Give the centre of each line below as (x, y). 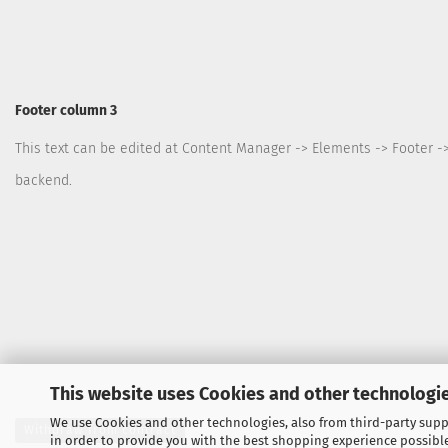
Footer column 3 (66, 110)
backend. (43, 180)
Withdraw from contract (100, 430)
